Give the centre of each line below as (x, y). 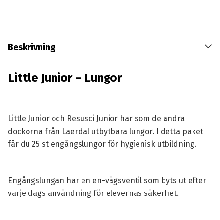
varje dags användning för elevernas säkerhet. (93, 193)
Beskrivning (31, 47)
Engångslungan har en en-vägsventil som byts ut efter (107, 181)
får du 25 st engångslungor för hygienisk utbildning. (102, 144)
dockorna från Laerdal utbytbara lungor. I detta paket (105, 132)
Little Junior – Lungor (65, 78)
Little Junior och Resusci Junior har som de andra (96, 119)
